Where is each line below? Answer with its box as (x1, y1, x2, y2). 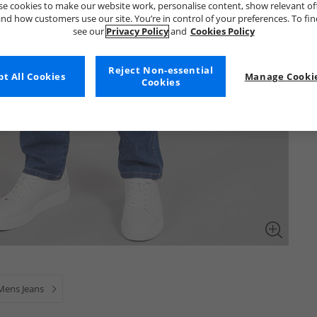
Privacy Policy (105, 25, 168, 38)
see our (72, 25, 106, 38)
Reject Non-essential (108, 64, 214, 77)
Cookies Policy (190, 25, 255, 38)
